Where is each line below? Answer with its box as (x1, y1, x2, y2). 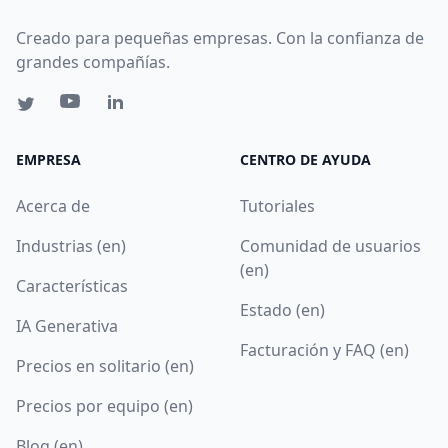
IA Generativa (16, 314, 118, 337)
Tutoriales (240, 194, 315, 217)
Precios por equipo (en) (16, 394, 193, 417)
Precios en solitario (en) (16, 354, 194, 377)
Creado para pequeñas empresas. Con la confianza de (16, 26, 424, 49)
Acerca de (16, 194, 90, 217)
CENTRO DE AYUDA (240, 149, 371, 169)
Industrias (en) (16, 234, 126, 257)
